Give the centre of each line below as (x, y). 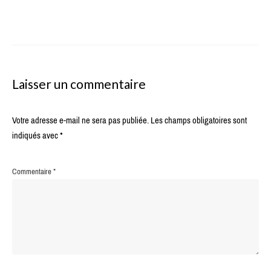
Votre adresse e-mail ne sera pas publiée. (80, 121)
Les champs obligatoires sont (199, 121)
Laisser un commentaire (79, 84)
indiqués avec (36, 136)
